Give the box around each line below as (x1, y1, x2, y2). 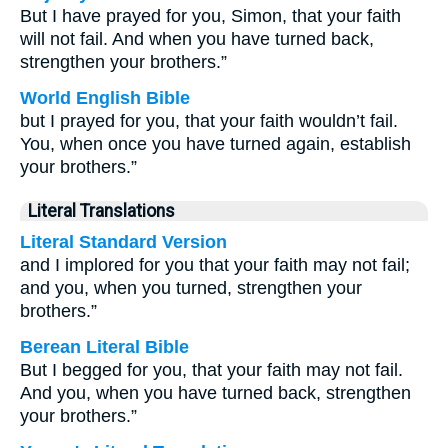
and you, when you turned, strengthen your (20, 278, 362, 298)
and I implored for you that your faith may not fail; (20, 255, 410, 275)
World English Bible (20, 88, 190, 108)
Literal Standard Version (20, 232, 227, 252)
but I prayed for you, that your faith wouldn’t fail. (20, 111, 398, 131)
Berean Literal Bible (20, 337, 189, 357)
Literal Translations (28, 201, 175, 221)
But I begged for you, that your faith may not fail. (20, 360, 403, 380)
